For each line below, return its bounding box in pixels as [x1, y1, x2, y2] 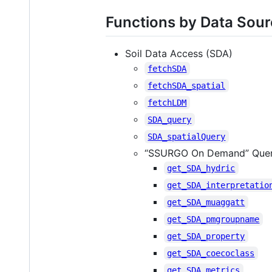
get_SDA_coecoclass [167, 248, 255, 258]
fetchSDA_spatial [148, 80, 226, 90]
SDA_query [148, 114, 192, 124]
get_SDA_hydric [167, 163, 236, 173]
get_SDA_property [167, 231, 245, 241]
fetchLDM [148, 97, 187, 107]
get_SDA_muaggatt [167, 197, 245, 207]
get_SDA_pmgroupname [167, 214, 260, 224]
